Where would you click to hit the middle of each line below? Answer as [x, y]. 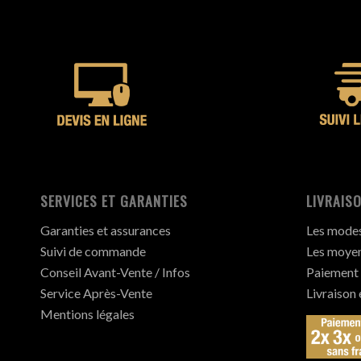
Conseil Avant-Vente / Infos [115, 272]
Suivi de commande [93, 251]
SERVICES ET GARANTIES [114, 201]
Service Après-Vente [96, 293]
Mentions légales [87, 313]
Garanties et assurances [106, 230]
